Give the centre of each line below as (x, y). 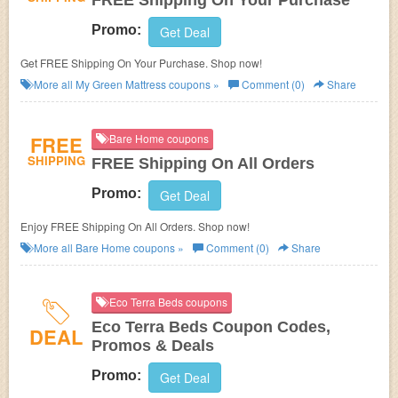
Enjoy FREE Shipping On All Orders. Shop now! (135, 226)
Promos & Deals (153, 346)
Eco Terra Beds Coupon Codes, (211, 327)
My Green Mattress (121, 84)
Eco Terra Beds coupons (167, 302)
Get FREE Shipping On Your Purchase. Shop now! (141, 63)
